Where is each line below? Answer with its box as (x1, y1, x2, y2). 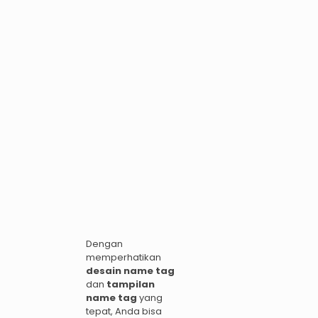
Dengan (86, 237, 123, 251)
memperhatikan (86, 251, 161, 265)
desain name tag (86, 264, 175, 278)
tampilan (106, 278, 155, 292)
